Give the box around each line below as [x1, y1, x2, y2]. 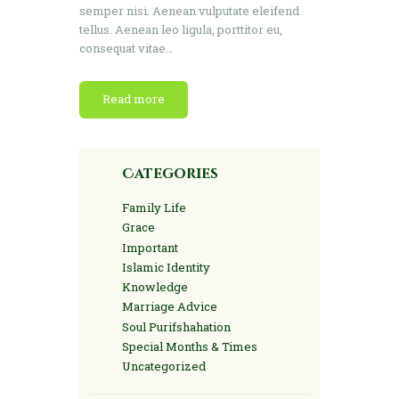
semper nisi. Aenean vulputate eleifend [79, 2, 299, 19]
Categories [121, 164, 218, 183]
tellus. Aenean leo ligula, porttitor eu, [79, 20, 282, 37]
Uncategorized [121, 358, 206, 375]
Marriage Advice [121, 298, 217, 315]
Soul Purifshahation [121, 318, 231, 335]
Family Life [121, 199, 186, 216]
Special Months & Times [121, 338, 257, 355]
